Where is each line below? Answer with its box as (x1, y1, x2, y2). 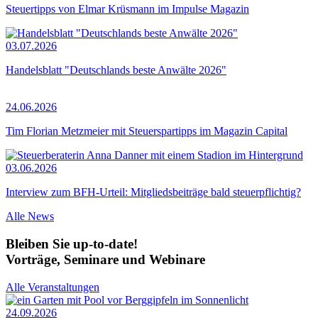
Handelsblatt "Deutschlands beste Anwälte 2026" (6, 64, 226, 77)
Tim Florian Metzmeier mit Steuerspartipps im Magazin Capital (6, 125, 287, 138)
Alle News (6, 210, 54, 223)
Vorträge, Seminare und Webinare (6, 252, 205, 268)
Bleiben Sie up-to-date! (6, 236, 138, 252)
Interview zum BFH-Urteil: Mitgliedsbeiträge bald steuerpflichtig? (6, 186, 301, 199)
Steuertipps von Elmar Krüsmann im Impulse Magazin (6, 3, 249, 16)
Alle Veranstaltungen (6, 280, 99, 293)
